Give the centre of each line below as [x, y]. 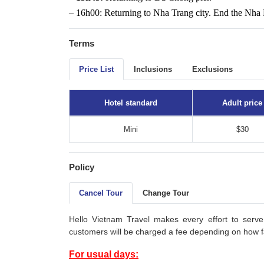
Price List [96, 70]
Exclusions [212, 70]
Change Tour [166, 193]
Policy [82, 167]
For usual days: [104, 255]
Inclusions [153, 70]
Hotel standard [131, 103]
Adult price [242, 103]
